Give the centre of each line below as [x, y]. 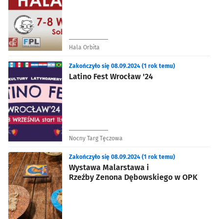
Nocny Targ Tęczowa [96, 138]
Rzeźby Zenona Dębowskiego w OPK [133, 177]
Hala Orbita [84, 47]
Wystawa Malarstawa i [109, 167]
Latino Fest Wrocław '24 [111, 76]
